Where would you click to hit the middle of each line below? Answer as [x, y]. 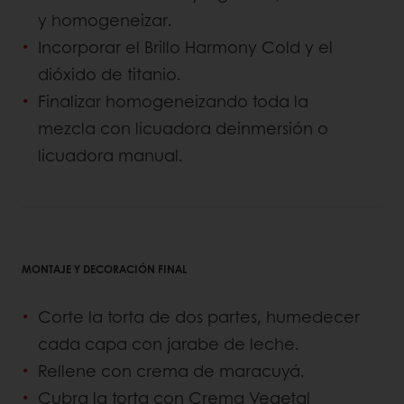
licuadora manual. [110, 155]
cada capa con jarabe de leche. [169, 343]
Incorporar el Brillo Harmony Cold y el [185, 46]
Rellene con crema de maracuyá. [171, 370]
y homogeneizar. [105, 19]
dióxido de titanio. [110, 73]
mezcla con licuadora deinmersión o [183, 128]
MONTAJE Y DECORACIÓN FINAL [104, 268]
